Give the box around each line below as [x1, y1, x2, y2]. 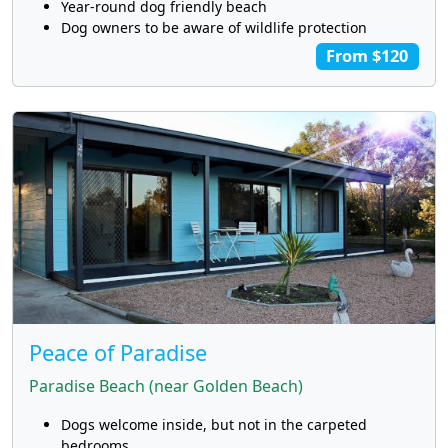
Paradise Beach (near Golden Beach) [29, 374, 303, 397]
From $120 [326, 45, 409, 68]
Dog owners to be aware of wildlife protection [61, 18, 367, 38]
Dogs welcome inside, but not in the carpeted [61, 414, 367, 434]
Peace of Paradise [29, 337, 207, 367]
